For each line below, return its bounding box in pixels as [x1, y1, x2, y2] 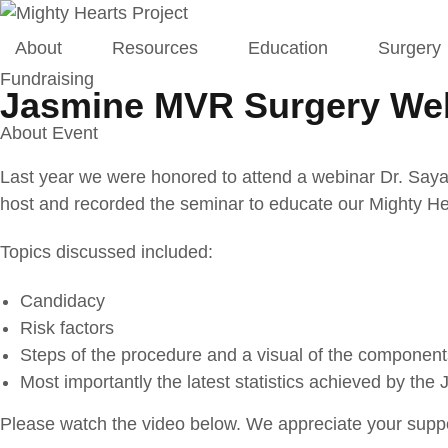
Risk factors [20, 317, 114, 338]
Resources [112, 38, 199, 58]
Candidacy [20, 290, 105, 311]
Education [248, 38, 329, 58]
